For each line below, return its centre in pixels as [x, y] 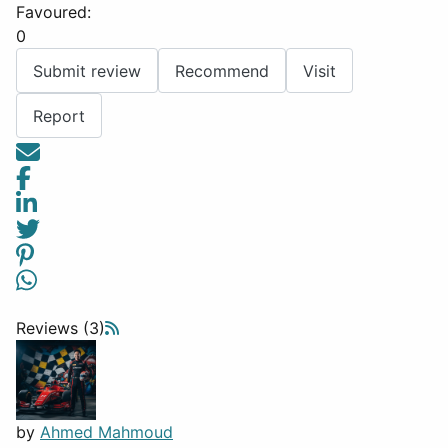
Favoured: [53, 12]
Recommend [222, 70]
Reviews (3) [60, 328]
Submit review [87, 70]
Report [59, 115]
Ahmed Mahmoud [106, 432]
